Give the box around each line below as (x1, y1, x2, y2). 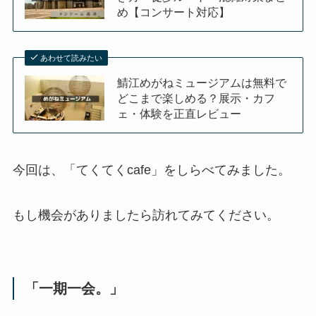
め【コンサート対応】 (117, 6, 231, 19)
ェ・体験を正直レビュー (117, 107, 242, 121)
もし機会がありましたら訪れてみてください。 (12, 207, 279, 222)
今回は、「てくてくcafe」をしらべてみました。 (12, 162, 291, 177)
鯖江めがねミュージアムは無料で (117, 76, 287, 90)
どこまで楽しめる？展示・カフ (117, 92, 276, 105)
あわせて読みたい (40, 54, 103, 63)
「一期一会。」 (25, 280, 124, 296)
